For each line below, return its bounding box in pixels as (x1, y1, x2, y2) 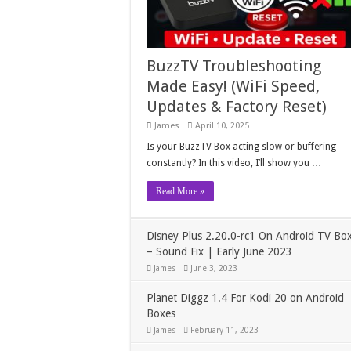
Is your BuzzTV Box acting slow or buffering (147, 141, 336, 153)
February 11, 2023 (190, 325, 259, 335)
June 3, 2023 (190, 263, 237, 273)
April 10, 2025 (195, 121, 249, 132)
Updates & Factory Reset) (147, 97, 327, 117)
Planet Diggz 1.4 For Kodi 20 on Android (147, 291, 344, 305)
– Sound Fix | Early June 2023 (147, 245, 292, 259)
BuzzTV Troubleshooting (147, 56, 321, 76)
